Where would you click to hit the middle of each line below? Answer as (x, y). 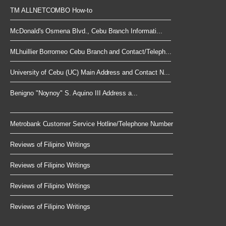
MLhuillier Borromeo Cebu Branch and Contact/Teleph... (91, 52)
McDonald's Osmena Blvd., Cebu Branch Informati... (86, 31)
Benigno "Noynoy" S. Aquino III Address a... (74, 93)
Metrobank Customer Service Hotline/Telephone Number (92, 124)
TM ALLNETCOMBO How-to (51, 11)
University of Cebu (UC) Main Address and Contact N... (90, 73)
